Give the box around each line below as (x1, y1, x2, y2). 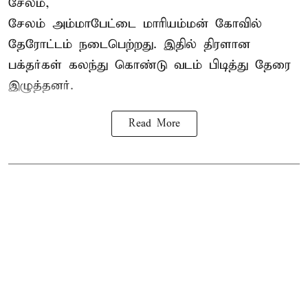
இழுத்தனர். (8, 77, 74, 93)
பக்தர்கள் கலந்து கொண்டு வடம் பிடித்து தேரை (8, 56, 291, 73)
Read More (128, 117, 180, 130)
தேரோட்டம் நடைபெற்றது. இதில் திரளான (8, 36, 250, 52)
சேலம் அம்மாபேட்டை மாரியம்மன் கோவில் (8, 15, 262, 32)
